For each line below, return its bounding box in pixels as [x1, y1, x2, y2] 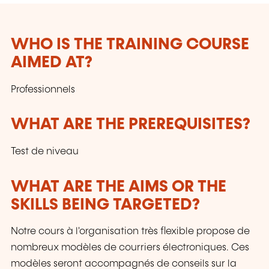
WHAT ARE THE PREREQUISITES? [11, 116, 250, 133]
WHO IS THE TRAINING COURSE [11, 37, 249, 53]
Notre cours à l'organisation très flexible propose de [11, 226, 250, 237]
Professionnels [11, 84, 75, 95]
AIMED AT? [11, 55, 92, 71]
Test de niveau [11, 146, 79, 157]
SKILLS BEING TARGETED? [11, 196, 200, 213]
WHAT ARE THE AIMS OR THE [11, 178, 226, 195]
